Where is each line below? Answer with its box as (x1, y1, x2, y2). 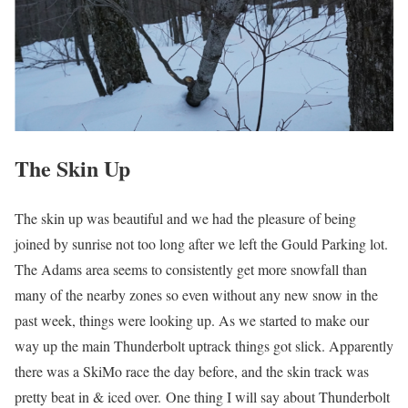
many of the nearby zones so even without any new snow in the (15, 284, 378, 304)
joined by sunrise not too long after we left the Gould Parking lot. (15, 233, 388, 253)
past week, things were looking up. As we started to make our (15, 310, 369, 330)
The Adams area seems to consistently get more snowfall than (15, 259, 367, 279)
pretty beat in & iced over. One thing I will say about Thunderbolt (15, 386, 390, 406)
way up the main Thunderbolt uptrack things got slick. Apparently (15, 335, 393, 355)
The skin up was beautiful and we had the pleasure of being (15, 208, 356, 228)
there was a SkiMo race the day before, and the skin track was (15, 361, 369, 381)
